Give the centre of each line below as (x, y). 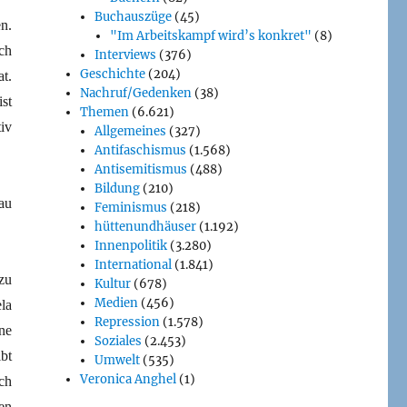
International (134, 264)
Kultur (113, 283)
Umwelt (118, 360)
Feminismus (131, 207)
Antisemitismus (141, 169)
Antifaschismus (141, 150)
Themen (105, 112)
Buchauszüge (134, 16)
